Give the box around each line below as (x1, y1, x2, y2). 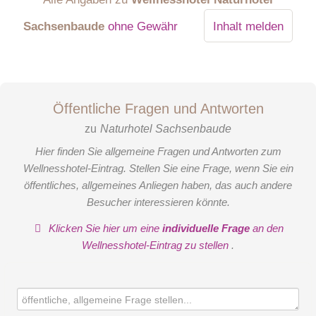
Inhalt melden (212, 18, 284, 33)
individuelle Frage (162, 221, 250, 234)
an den (250, 221, 284, 234)
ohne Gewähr (107, 18, 178, 33)
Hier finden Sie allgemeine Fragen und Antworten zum (35, 145, 281, 158)
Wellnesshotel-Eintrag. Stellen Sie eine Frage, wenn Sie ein (23, 162, 293, 175)
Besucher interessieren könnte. (86, 196, 230, 209)
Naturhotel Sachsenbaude (99, 122, 231, 135)
